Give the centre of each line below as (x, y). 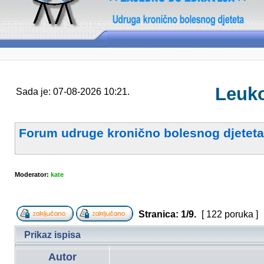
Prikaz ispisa (52, 235)
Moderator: (33, 174)
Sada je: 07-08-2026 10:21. (73, 92)
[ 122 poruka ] (230, 214)
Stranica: (159, 214)
